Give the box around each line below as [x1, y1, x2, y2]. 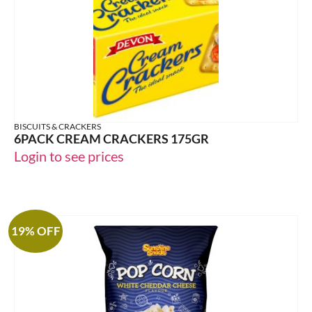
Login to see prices [14, 148, 124, 165]
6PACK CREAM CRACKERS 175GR [14, 131, 209, 147]
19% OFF [10, 224, 61, 239]
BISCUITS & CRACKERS [14, 121, 101, 132]
